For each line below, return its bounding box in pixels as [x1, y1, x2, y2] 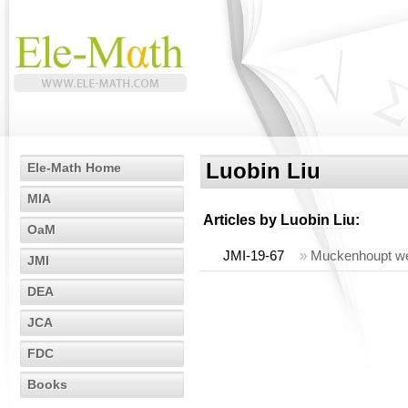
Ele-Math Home [27, 160, 121, 175]
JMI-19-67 [223, 248, 284, 263]
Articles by [203, 212, 280, 228]
